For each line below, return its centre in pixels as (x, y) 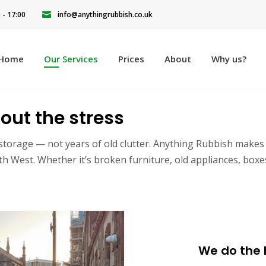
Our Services (71, 59)
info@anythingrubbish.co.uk (105, 15)
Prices (132, 59)
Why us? (229, 59)
